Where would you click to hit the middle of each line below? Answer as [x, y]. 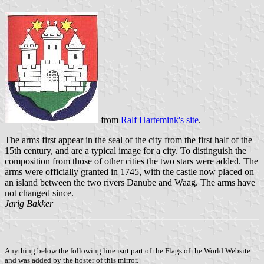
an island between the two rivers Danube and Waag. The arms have [130, 183]
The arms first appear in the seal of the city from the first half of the [128, 140]
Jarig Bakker [29, 204]
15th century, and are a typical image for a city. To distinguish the [126, 151]
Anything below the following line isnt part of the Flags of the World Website [128, 250]
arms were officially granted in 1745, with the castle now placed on [129, 172]
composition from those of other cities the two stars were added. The [131, 161]
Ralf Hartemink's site [160, 120]
